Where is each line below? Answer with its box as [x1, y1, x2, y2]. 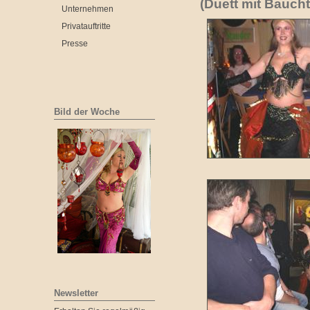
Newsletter [54, 288, 98, 298]
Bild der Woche [54, 107, 120, 117]
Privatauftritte [62, 21, 111, 31]
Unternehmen [62, 4, 113, 14]
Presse [62, 39, 88, 48]
